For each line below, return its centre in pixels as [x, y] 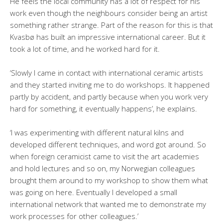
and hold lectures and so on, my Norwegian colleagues [103, 168]
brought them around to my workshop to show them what [109, 180]
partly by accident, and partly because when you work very [109, 96]
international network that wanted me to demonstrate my [108, 204]
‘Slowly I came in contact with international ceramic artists [107, 72]
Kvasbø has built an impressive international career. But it [108, 37]
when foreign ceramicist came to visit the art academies [105, 156]
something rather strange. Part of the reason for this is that [111, 25]
